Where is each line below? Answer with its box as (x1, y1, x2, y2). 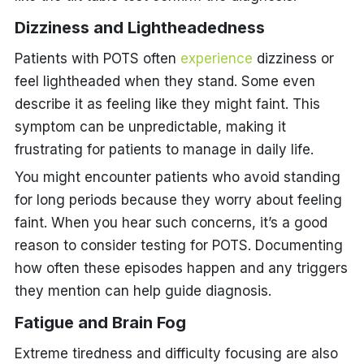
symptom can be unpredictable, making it (14, 118, 286, 135)
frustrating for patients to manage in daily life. (14, 141, 314, 158)
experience (180, 50, 253, 67)
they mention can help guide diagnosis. (14, 282, 271, 299)
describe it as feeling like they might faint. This (14, 95, 320, 112)
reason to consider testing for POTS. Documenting (14, 236, 343, 253)
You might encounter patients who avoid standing (14, 168, 340, 185)
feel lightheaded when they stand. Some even (14, 72, 315, 89)
